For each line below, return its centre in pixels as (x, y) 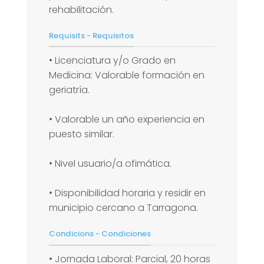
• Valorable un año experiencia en (127, 120)
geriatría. (69, 90)
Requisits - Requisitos (91, 35)
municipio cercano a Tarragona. (123, 208)
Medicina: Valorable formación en (127, 75)
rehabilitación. (81, 10)
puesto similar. (82, 134)
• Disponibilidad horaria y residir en (127, 193)
